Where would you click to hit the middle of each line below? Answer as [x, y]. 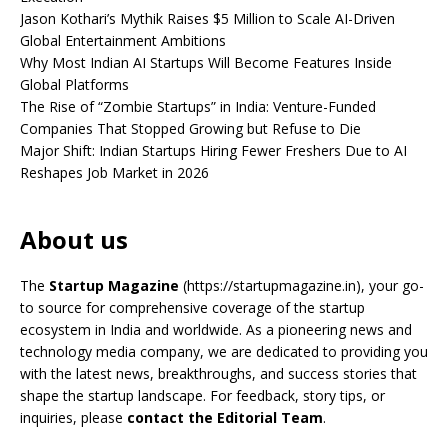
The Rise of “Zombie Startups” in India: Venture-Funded [198, 106]
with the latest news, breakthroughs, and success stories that [218, 373]
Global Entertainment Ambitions [123, 40]
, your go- [392, 285]
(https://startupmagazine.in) [272, 285]
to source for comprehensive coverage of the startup [192, 307]
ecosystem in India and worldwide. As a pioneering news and [216, 329]
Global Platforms [74, 84]
